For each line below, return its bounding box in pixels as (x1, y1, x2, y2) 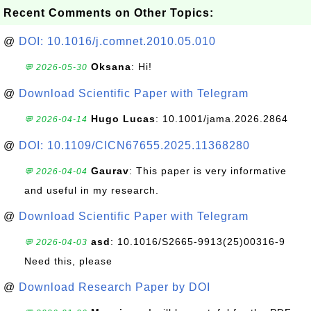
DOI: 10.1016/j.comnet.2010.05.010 (19, 35, 216, 47)
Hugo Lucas (91, 113, 155, 124)
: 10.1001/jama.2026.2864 (155, 113, 288, 124)
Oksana (91, 61, 131, 72)
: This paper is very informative (129, 165, 287, 176)
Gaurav (91, 165, 129, 176)
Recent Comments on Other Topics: (3, 7, 214, 19)
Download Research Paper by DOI (19, 281, 210, 293)
